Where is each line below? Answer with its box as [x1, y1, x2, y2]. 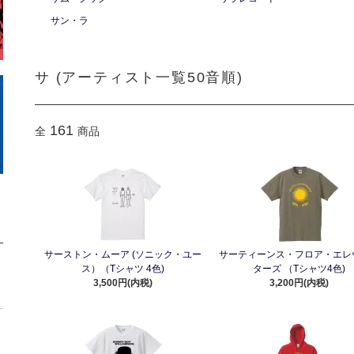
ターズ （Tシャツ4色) [253, 263, 346, 274]
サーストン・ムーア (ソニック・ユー [44, 249, 202, 260]
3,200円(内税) [269, 277, 330, 288]
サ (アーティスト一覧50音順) [35, 70, 243, 85]
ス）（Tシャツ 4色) [81, 263, 165, 274]
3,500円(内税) [93, 277, 153, 288]
